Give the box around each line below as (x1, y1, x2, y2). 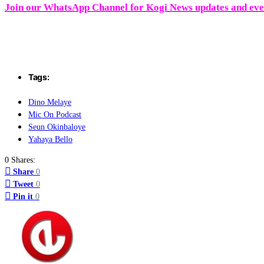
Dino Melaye (28, 98, 71, 107)
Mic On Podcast (28, 110, 81, 120)
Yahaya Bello (28, 135, 72, 144)
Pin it (13, 192, 33, 201)
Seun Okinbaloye (28, 123, 85, 132)
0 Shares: (5, 155, 35, 164)
